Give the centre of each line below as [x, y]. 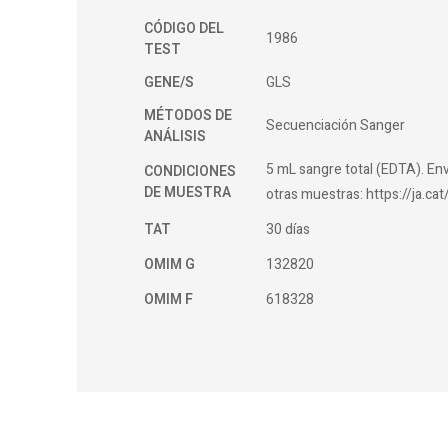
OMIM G [170, 264]
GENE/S [169, 82]
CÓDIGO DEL [184, 28]
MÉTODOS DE [188, 115]
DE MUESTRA [188, 192]
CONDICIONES [190, 171]
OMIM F [169, 299]
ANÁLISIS [175, 136]
